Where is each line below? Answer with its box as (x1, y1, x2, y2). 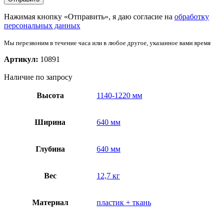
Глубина (35, 144, 65, 153)
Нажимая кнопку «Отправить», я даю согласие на (4, 12, 174, 21)
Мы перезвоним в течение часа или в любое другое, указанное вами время (4, 39, 211, 47)
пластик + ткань (97, 198, 151, 207)
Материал (32, 198, 68, 207)
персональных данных (4, 21, 80, 30)
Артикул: (4, 55, 38, 63)
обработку (174, 12, 209, 21)
